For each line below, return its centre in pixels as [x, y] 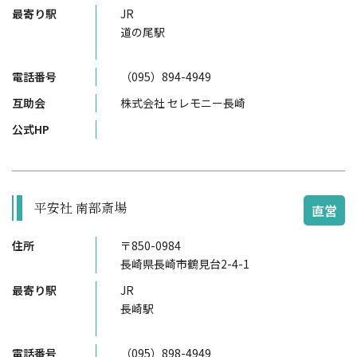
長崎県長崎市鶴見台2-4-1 [185, 264]
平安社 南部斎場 [80, 208]
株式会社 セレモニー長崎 [183, 103]
